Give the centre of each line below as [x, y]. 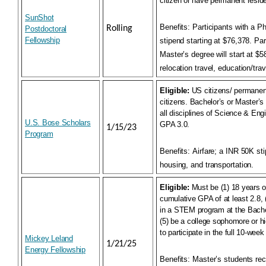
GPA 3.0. [175, 124]
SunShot [39, 18]
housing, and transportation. [207, 165]
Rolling [119, 28]
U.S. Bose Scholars [58, 123]
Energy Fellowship [55, 250]
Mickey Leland [49, 238]
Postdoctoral [46, 29]
